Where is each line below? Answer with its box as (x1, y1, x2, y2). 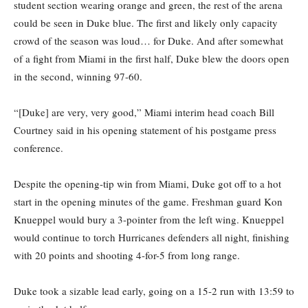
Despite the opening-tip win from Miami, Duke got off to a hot (14, 177, 281, 191)
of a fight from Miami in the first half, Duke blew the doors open (14, 52, 289, 66)
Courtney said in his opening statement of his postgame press (14, 123, 276, 137)
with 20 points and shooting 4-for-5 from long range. (14, 248, 243, 263)
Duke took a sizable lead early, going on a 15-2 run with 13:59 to (14, 284, 294, 298)
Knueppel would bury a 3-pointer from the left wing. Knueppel (14, 212, 284, 227)
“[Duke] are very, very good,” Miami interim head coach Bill (14, 105, 274, 120)
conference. (14, 141, 63, 155)
